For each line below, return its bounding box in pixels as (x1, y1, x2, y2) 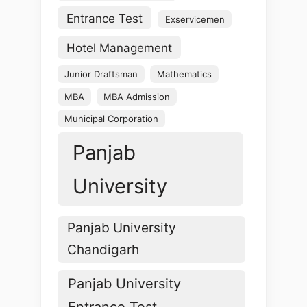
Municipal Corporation (64, 113, 159, 125)
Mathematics (157, 69, 212, 80)
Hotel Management (66, 40, 173, 55)
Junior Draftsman (64, 69, 138, 80)
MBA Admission (103, 90, 171, 102)
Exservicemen (164, 13, 225, 25)
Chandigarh (67, 242, 140, 258)
